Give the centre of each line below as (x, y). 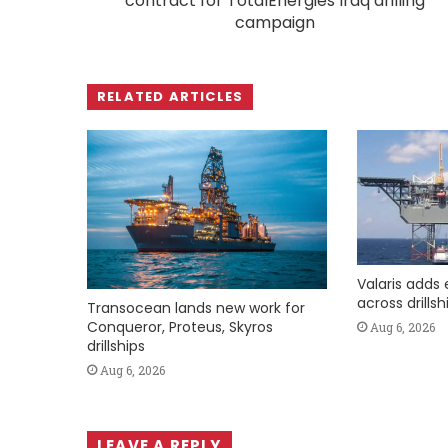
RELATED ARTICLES (170, 96)
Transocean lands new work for (196, 308)
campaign (274, 22)
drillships (116, 346)
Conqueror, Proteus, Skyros (180, 327)
